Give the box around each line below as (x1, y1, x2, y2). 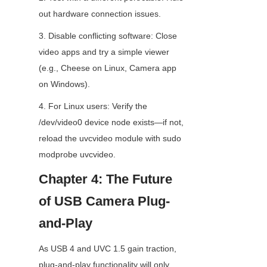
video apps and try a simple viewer (39, 47, 169, 57)
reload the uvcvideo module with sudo (39, 133, 181, 144)
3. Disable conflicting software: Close (39, 31, 177, 41)
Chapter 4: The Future (39, 172, 172, 187)
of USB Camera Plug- (39, 194, 170, 209)
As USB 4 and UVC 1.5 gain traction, (39, 244, 176, 254)
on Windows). (39, 79, 90, 89)
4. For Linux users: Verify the (39, 101, 147, 111)
